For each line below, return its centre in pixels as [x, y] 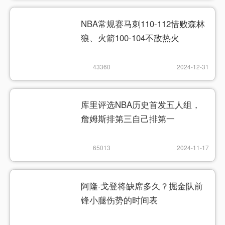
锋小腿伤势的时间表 [120, 200]
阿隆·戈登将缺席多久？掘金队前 [142, 186]
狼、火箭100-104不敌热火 [130, 38]
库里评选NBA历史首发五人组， [141, 105]
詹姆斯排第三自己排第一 [128, 119]
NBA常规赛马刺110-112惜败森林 [143, 24]
